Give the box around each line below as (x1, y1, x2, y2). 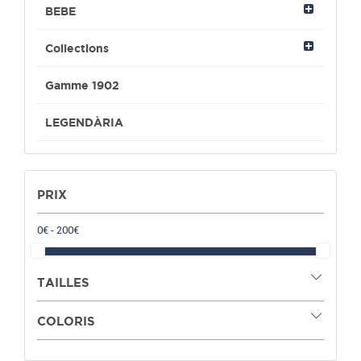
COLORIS (37, 314, 95, 329)
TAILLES (37, 276, 89, 290)
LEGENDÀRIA (45, 115, 123, 130)
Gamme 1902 (45, 78, 119, 93)
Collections (45, 41, 109, 56)
